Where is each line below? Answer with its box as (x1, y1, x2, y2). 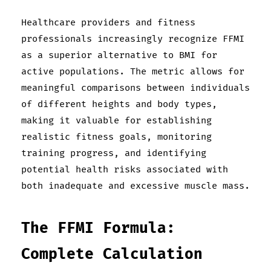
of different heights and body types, (21, 98, 217, 110)
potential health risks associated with (21, 163, 228, 175)
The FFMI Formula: (21, 219, 175, 237)
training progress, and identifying (21, 147, 206, 159)
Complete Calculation (21, 245, 203, 263)
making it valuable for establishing (21, 114, 212, 126)
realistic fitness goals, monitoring (21, 131, 212, 143)
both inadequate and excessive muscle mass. (21, 180, 250, 192)
